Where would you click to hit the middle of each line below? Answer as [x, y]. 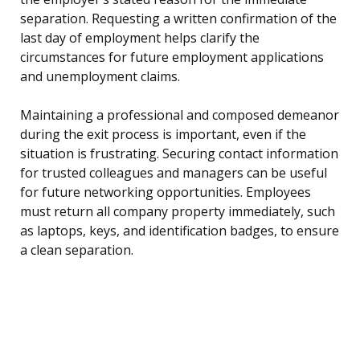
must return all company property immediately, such [178, 212]
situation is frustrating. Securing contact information [179, 154]
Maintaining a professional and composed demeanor [180, 115]
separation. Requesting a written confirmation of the [178, 19]
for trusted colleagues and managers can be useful [174, 173]
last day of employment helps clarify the [140, 38]
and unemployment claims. [100, 77]
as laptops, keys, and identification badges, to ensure [180, 231]
